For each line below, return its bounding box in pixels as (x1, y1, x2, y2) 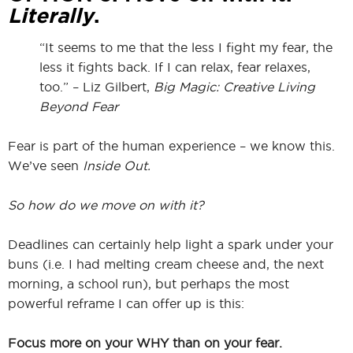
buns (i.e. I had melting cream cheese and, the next (8, 256, 324, 271)
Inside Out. (83, 158, 150, 173)
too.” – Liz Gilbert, (39, 79, 154, 94)
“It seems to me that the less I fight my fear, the (39, 39, 333, 54)
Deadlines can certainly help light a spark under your (8, 236, 333, 251)
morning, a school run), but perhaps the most (8, 276, 289, 291)
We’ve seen (8, 158, 83, 173)
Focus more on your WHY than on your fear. (8, 335, 282, 350)
